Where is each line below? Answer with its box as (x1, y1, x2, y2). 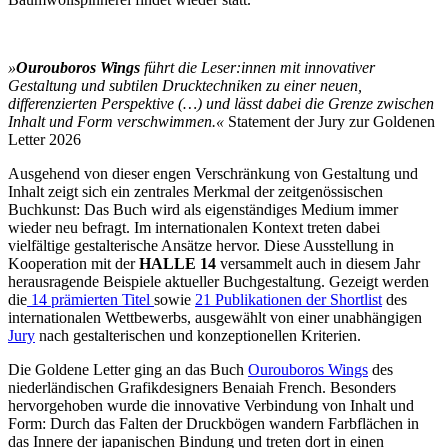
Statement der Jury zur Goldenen (228, 112, 435, 130)
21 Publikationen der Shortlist (195, 290, 382, 308)
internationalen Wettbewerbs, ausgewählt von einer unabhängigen (8, 308, 422, 326)
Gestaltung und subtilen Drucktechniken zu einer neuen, (8, 76, 362, 94)
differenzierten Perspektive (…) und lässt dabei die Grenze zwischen (8, 94, 434, 112)
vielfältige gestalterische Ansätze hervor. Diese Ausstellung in (8, 236, 394, 254)
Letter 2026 (8, 130, 81, 148)
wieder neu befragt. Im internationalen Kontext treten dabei (8, 218, 380, 236)
